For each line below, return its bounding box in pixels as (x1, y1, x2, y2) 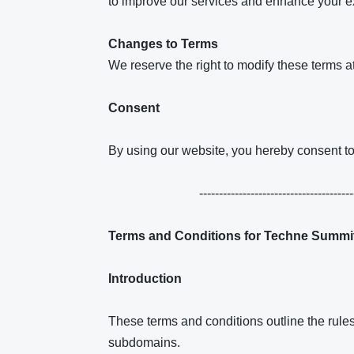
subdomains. (108, 336, 180, 349)
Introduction (108, 272, 185, 285)
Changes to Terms (108, 37, 218, 51)
